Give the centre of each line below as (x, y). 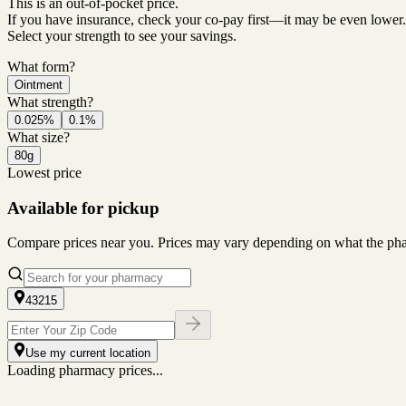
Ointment (39, 84)
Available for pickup (83, 208)
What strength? (50, 101)
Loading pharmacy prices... (85, 371)
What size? (39, 137)
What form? (41, 66)
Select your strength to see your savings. (122, 35)
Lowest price (44, 172)
